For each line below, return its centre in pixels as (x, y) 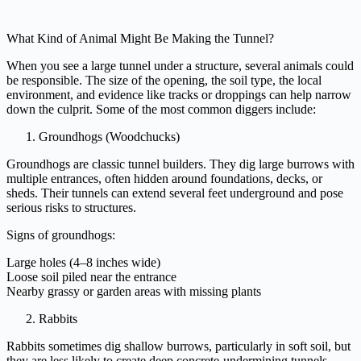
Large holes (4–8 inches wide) (83, 262)
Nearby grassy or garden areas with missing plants (134, 291)
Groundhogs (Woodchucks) (109, 136)
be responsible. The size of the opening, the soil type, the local (164, 80)
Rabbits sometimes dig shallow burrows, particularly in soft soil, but (178, 346)
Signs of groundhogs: (61, 234)
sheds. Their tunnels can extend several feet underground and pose (175, 193)
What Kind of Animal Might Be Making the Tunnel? (140, 38)
